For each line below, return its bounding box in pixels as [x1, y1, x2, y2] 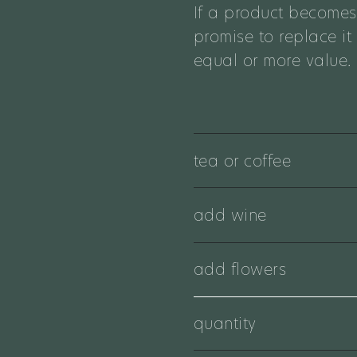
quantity [193, 312, 257, 335]
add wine [193, 203, 267, 226]
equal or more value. [193, 49, 351, 72]
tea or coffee [193, 149, 292, 172]
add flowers [193, 258, 287, 281]
